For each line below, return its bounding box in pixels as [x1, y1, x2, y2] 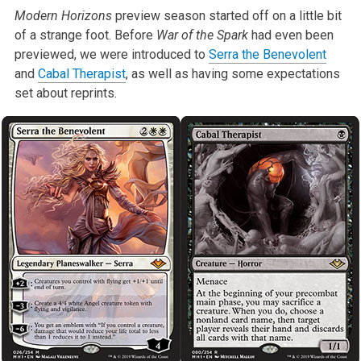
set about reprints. [14, 85, 117, 101]
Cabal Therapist [37, 65, 126, 81]
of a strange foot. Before [14, 27, 156, 43]
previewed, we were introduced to [14, 46, 209, 62]
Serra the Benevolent [208, 46, 326, 62]
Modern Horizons [14, 7, 112, 23]
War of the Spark [156, 27, 248, 43]
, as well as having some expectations [125, 65, 340, 81]
